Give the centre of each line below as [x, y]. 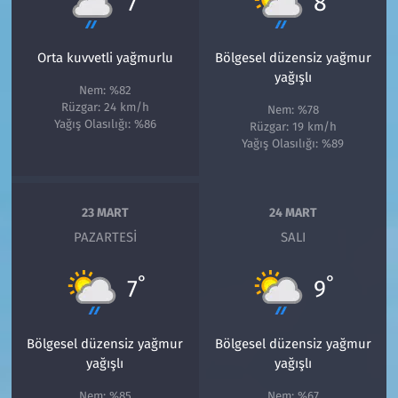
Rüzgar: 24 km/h [105, 108]
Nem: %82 [105, 91]
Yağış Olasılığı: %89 [293, 144]
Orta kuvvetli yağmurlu [105, 58]
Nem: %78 [293, 111]
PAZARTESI [105, 238]
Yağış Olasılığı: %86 [105, 125]
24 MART [293, 212]
